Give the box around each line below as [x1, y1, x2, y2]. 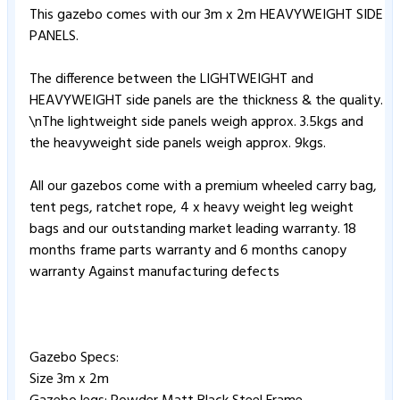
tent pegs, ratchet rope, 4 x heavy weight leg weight [29, 196, 354, 220]
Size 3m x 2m [29, 367, 112, 391]
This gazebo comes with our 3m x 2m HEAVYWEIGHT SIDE [29, 3, 383, 27]
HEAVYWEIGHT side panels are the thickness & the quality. [29, 88, 383, 112]
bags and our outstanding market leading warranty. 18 [29, 217, 356, 241]
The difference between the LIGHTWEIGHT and [29, 67, 313, 91]
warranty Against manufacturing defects [29, 260, 283, 284]
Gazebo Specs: [29, 346, 122, 370]
